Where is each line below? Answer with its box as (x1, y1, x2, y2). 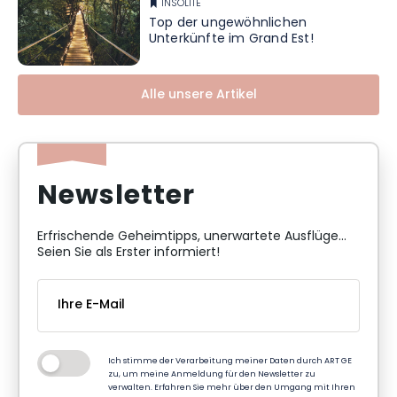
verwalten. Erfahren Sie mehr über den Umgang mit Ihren (108, 381, 355, 395)
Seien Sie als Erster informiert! (37, 243, 220, 264)
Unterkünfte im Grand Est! (148, 28, 314, 50)
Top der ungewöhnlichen (148, 12, 307, 34)
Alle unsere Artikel (140, 85, 257, 106)
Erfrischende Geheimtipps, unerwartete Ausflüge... (37, 227, 346, 248)
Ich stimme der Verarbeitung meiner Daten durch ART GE (108, 354, 352, 369)
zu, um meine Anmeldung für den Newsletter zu (108, 368, 315, 382)
